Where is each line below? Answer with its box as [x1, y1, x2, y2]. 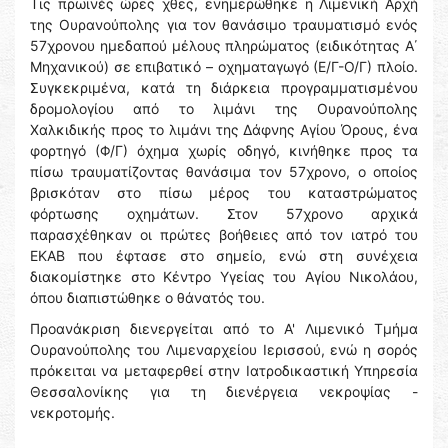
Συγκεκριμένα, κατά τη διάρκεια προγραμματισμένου [30, 79, 418, 97]
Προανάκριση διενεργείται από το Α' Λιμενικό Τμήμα [30, 320, 418, 338]
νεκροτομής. [30, 404, 115, 422]
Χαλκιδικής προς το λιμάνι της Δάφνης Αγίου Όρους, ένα [30, 121, 418, 139]
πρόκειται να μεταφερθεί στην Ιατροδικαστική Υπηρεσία [30, 362, 418, 380]
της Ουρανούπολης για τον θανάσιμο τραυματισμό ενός [30, 16, 418, 34]
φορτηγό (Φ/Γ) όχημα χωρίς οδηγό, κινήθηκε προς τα [30, 142, 418, 160]
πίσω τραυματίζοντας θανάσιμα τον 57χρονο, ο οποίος [30, 163, 418, 181]
